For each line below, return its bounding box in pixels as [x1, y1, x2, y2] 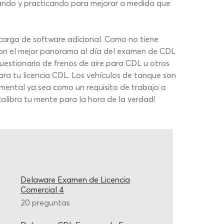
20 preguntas [20, 197, 70, 207]
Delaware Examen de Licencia [20, 174, 130, 184]
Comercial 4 [20, 184, 64, 194]
